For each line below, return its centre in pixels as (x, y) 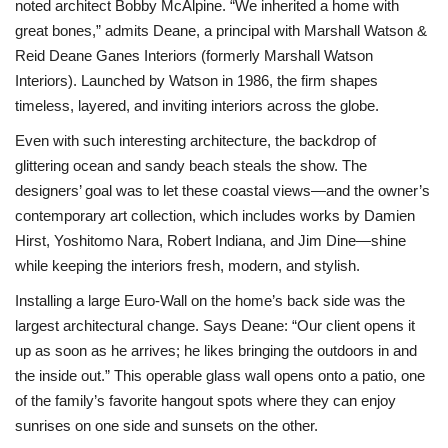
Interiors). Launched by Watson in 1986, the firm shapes (196, 80)
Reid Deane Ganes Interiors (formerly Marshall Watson (194, 55)
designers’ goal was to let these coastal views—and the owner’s (222, 190)
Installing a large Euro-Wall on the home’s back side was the (210, 300)
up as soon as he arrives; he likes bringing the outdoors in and (216, 350)
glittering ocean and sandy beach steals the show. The (191, 165)
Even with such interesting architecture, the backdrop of (195, 140)
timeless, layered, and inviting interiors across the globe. (197, 105)
